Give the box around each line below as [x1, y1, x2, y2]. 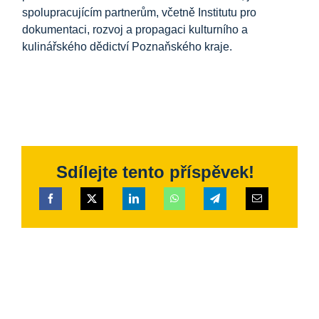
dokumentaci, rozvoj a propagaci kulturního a [22, 23, 249, 36]
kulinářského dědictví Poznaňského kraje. [22, 41, 233, 53]
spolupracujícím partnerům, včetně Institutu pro [22, 6, 257, 19]
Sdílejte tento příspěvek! [56, 162, 254, 182]
